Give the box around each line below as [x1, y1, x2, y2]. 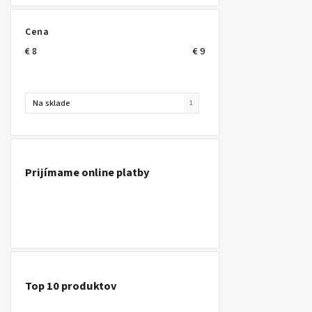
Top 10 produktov [25, 277, 117, 295]
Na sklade [33, 96, 70, 109]
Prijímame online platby [25, 164, 150, 182]
